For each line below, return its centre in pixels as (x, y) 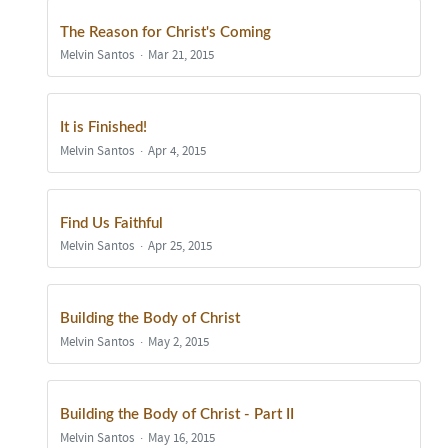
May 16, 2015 (182, 437)
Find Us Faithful (111, 223)
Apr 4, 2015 (177, 150)
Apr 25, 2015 (180, 246)
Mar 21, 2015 (181, 55)
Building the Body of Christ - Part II (177, 414)
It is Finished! (103, 128)
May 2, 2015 (179, 341)
